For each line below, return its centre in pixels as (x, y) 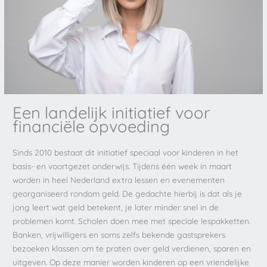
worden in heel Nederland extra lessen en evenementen (119, 180)
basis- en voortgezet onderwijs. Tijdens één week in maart (122, 166)
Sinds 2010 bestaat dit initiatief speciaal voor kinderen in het (126, 153)
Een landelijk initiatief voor (112, 113)
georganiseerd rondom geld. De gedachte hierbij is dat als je (128, 194)
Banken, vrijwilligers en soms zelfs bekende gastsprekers (119, 235)
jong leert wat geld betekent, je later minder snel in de (116, 207)
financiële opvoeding (91, 127)
